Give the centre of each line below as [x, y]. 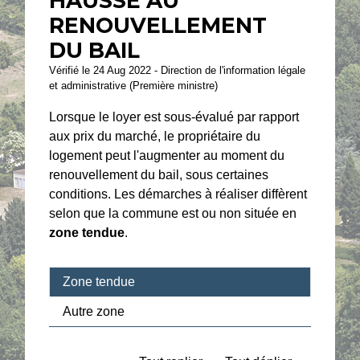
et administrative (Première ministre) [134, 86]
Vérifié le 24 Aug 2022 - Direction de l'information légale [178, 70]
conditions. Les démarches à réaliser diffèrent [178, 194]
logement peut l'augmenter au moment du [167, 155]
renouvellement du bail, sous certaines [159, 174]
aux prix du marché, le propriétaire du [155, 136]
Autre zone [94, 311]
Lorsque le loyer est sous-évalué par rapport [174, 117]
